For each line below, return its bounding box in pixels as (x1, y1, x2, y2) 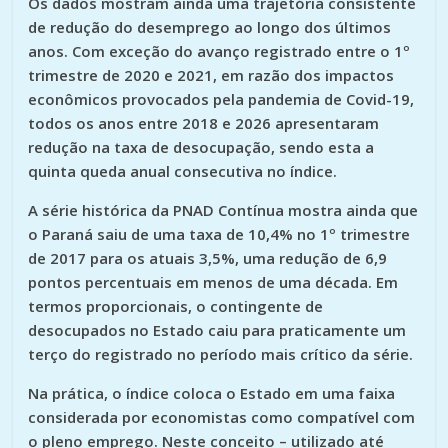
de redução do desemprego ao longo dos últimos (28, 16, 392, 37)
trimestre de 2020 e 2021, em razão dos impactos (28, 64, 395, 85)
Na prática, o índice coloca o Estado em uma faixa (28, 382, 396, 403)
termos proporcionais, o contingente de (28, 295, 324, 316)
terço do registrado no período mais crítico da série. (28, 343, 414, 364)
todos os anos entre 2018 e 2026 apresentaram (28, 112, 380, 133)
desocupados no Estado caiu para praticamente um (28, 319, 407, 340)
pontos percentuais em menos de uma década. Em (28, 271, 399, 292)
